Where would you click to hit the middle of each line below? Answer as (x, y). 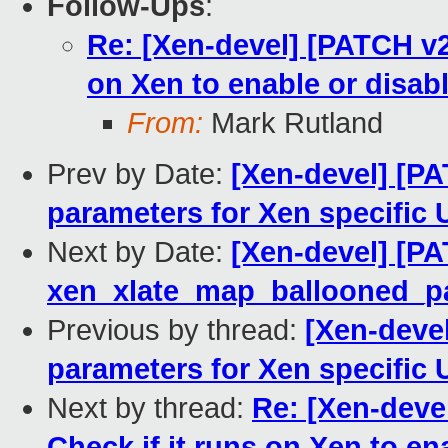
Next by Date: (139, 252)
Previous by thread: (176, 330)
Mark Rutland (293, 123)
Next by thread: (149, 408)
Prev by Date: (139, 174)
